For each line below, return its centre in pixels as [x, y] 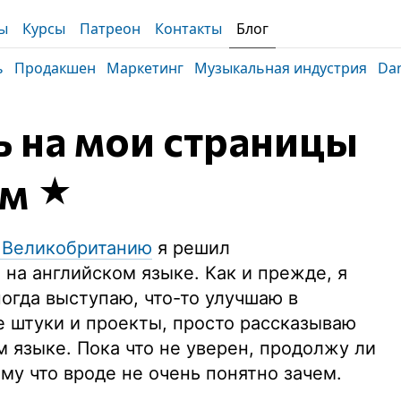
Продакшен [55, 68]
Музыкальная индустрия [281, 68]
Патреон [110, 29]
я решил [191, 248]
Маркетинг [145, 68]
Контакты [188, 29]
